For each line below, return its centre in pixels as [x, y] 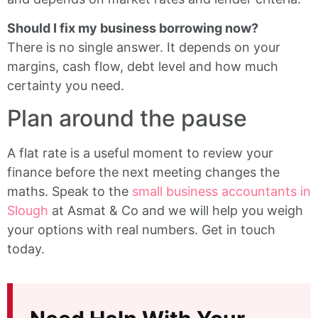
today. [26, 249]
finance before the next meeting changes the [143, 172]
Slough [28, 211]
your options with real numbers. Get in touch [141, 230]
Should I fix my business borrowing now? [133, 28]
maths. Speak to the [70, 192]
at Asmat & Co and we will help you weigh [176, 211]
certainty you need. [66, 85]
